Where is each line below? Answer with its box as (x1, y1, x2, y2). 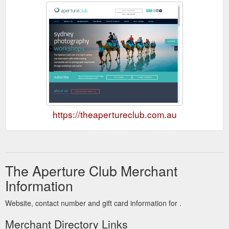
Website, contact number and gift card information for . (5, 197, 181, 208)
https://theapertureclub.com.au (52, 107, 177, 121)
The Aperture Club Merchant (5, 160, 177, 180)
